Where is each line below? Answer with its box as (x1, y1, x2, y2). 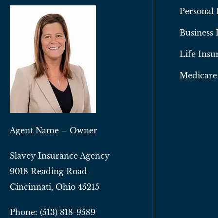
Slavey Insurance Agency (10, 151, 109, 161)
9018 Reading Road (10, 166, 87, 177)
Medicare (180, 71, 217, 81)
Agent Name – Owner (10, 126, 97, 136)
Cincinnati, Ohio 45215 (10, 182, 99, 192)
